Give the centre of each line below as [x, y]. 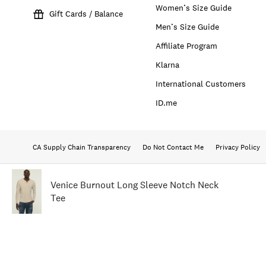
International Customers [201, 83]
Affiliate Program [187, 45]
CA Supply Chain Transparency [82, 148]
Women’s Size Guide [194, 7]
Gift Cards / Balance [86, 13]
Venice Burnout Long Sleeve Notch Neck [134, 185]
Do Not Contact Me [173, 148]
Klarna [168, 64]
